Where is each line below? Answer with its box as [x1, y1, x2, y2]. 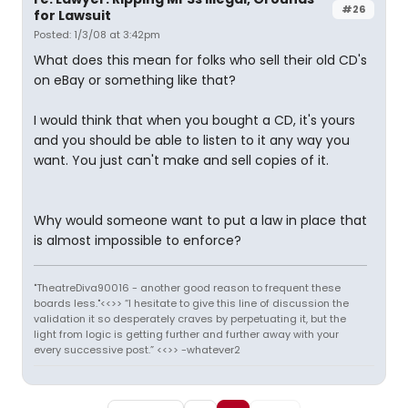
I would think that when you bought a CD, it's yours [34, 111, 355, 129]
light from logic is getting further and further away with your [34, 327, 339, 342]
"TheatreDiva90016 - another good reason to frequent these [34, 280, 341, 295]
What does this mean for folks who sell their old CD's [34, 51, 367, 69]
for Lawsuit [34, 6, 111, 25]
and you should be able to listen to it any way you [34, 131, 350, 149]
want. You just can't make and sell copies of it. [34, 151, 329, 169]
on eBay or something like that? [34, 71, 236, 89]
